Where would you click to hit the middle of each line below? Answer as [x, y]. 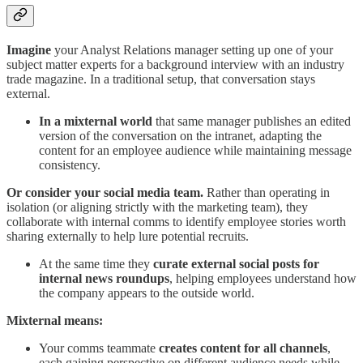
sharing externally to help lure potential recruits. [128, 236]
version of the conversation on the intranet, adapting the [180, 135]
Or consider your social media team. [105, 192]
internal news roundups [104, 278]
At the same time [82, 263]
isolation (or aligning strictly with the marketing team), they [157, 207]
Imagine [29, 49]
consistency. [70, 164]
